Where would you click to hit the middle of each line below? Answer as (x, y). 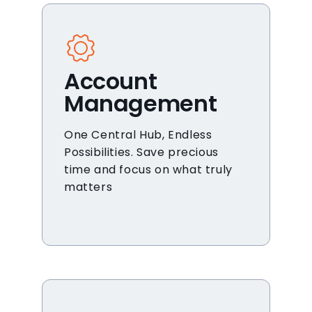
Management (141, 103)
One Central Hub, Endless (138, 135)
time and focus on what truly (148, 170)
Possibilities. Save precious (141, 152)
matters (88, 187)
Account (111, 81)
